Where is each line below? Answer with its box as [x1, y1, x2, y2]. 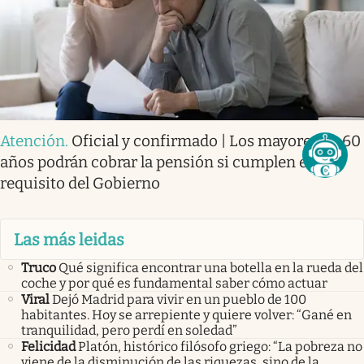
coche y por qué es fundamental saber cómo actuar [21, 275, 327, 291]
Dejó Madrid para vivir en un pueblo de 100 [52, 291, 306, 307]
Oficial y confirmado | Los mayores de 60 [71, 132, 361, 151]
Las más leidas [14, 229, 124, 249]
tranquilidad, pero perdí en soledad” [21, 322, 237, 338]
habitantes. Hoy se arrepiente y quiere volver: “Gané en [21, 306, 352, 323]
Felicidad [21, 338, 76, 354]
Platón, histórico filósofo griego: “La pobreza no [78, 338, 362, 354]
